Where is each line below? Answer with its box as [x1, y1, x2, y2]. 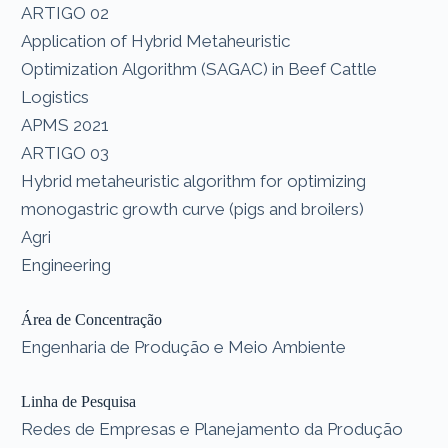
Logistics [21, 86, 90, 107]
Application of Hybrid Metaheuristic [21, 30, 291, 51]
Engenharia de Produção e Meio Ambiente [21, 336, 347, 357]
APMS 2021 [21, 114, 110, 135]
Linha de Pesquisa [21, 392, 137, 410]
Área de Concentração [21, 310, 163, 328]
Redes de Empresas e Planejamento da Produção [21, 418, 404, 439]
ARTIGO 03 [21, 142, 110, 163]
